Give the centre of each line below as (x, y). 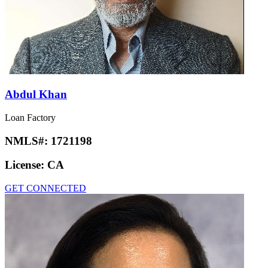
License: (26, 165)
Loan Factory (30, 117)
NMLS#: (28, 141)
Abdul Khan (36, 95)
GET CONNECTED (45, 188)
